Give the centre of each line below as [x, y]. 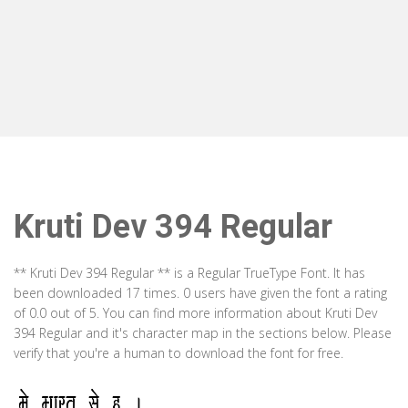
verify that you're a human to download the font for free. [178, 353]
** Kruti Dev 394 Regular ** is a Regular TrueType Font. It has [189, 273]
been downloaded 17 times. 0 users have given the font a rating [200, 293]
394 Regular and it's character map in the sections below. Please [203, 333]
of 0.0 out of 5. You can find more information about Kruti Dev [195, 313]
